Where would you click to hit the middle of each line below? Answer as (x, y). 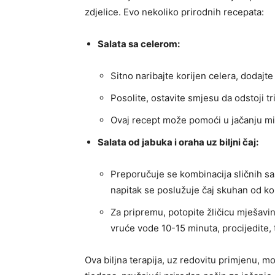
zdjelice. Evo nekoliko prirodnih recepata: (174, 12)
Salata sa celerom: (139, 44)
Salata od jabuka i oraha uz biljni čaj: (178, 142)
